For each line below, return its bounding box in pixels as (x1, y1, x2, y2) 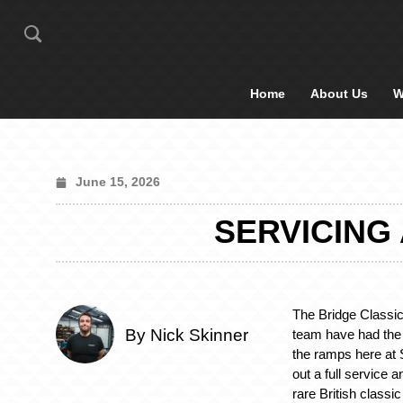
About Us (310, 86, 368, 101)
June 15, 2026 (76, 175, 160, 189)
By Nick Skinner (125, 326, 248, 345)
